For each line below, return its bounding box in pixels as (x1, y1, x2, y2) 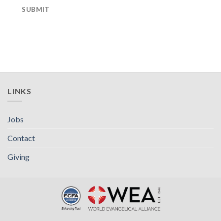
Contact (7, 133, 35, 143)
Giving (7, 151, 30, 161)
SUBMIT (22, 5, 50, 13)
